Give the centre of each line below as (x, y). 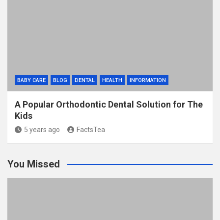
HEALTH (112, 80)
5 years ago (42, 130)
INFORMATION (148, 80)
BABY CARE (31, 80)
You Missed (34, 164)
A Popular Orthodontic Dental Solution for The (109, 104)
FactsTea (91, 130)
